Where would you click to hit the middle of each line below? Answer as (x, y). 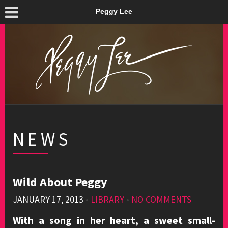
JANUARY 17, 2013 (48, 199)
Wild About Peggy (60, 182)
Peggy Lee (114, 11)
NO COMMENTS (161, 199)
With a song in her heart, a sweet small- (114, 220)
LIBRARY (107, 199)
